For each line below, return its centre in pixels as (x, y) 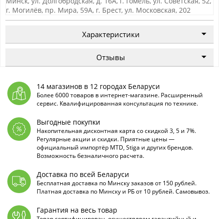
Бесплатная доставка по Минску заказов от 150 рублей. (117, 183)
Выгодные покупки (68, 122)
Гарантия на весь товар (77, 210)
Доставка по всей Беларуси (83, 174)
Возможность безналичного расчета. (90, 155)
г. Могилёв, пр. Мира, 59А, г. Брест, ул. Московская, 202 (98, 10)
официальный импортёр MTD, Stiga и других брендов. (115, 147)
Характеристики (111, 34)
